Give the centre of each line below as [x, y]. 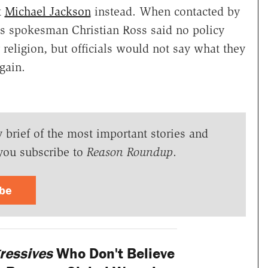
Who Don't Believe [114, 254]
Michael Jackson [48, 12]
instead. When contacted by [165, 12]
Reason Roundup [130, 152]
